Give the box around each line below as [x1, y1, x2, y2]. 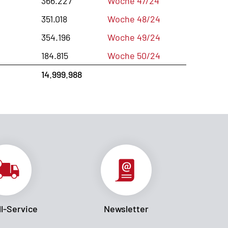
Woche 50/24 [107, 49, 160, 61]
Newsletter [104, 203, 149, 214]
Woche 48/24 [107, 13, 160, 24]
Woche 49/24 [107, 31, 160, 43]
